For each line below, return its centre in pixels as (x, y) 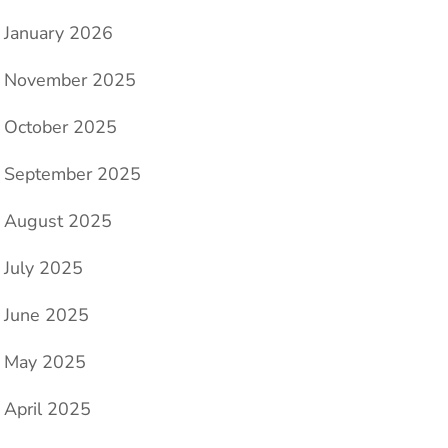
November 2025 (70, 80)
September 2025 (72, 174)
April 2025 (47, 409)
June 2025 (46, 315)
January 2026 (58, 33)
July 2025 (43, 268)
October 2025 (60, 127)
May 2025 (45, 362)
